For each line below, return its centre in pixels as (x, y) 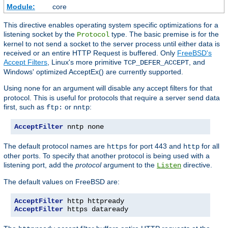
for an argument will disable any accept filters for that (126, 88)
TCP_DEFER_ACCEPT (156, 63)
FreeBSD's (194, 53)
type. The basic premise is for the (164, 34)
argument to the (129, 165)
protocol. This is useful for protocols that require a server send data (112, 98)
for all (209, 146)
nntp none (83, 127)
